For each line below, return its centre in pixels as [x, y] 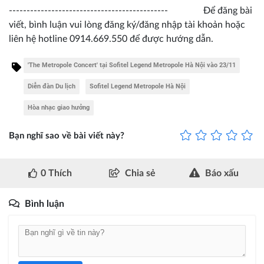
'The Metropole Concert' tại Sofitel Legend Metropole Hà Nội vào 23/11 [132, 65]
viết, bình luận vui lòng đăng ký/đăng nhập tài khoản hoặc [127, 24]
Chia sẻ [140, 173]
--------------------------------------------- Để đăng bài [131, 10]
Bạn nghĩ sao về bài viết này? [67, 136]
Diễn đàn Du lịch [52, 86]
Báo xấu [222, 173]
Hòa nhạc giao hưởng [59, 107]
